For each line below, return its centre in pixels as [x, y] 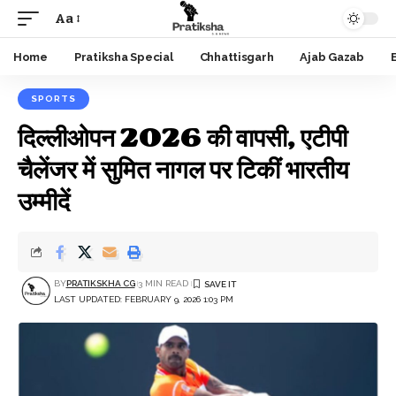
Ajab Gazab [332, 57]
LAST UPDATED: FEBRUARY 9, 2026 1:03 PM [143, 299]
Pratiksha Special [123, 57]
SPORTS [53, 99]
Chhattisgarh [236, 57]
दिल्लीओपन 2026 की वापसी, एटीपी [183, 139]
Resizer [78, 50]
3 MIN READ [163, 283]
